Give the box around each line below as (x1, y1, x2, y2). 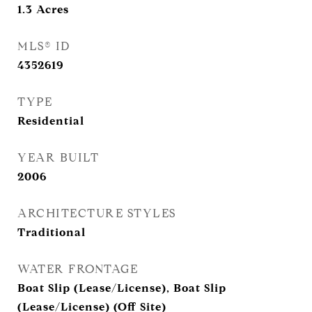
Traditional (17, 226, 86, 239)
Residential (17, 114, 84, 127)
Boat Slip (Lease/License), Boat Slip (17, 281, 226, 295)
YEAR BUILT (17, 150, 99, 165)
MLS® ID (17, 39, 70, 54)
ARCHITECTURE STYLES (17, 206, 176, 221)
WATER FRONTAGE (17, 262, 138, 276)
